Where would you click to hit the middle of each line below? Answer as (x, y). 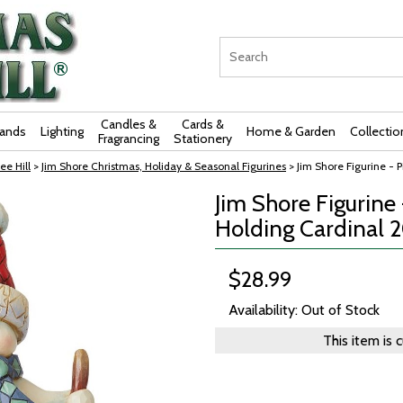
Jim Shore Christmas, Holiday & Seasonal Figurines (164, 166)
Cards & (203, 124)
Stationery (203, 139)
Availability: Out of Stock (304, 310)
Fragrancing (129, 139)
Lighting (62, 131)
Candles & (129, 124)
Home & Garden (291, 131)
